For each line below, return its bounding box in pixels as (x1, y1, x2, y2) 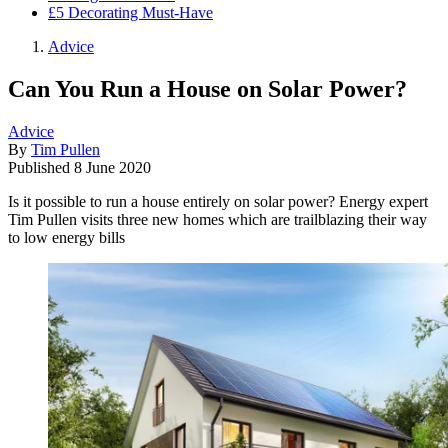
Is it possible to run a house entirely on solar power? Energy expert (8, 192, 428, 210)
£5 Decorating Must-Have (48, 4, 213, 21)
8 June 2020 (74, 158, 151, 176)
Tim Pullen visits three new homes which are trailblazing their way (8, 210, 427, 228)
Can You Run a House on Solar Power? (8, 75, 407, 102)
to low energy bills (8, 228, 125, 246)
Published (8, 158, 74, 176)
